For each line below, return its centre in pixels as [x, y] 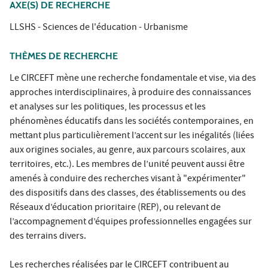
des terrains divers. [48, 237]
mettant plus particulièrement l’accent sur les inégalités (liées [132, 136]
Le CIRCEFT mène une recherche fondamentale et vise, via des [133, 79]
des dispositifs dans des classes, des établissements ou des [128, 194]
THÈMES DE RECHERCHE [64, 56]
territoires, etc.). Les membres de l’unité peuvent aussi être [127, 165]
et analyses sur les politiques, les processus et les [108, 107]
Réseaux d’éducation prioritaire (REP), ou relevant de [115, 208]
